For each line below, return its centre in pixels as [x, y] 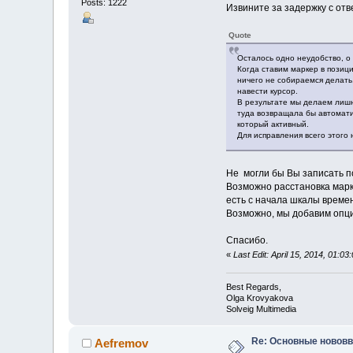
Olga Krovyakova [259, 298]
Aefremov [121, 344]
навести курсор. [267, 91]
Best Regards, [253, 287]
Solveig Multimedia [261, 309]
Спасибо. [247, 240]
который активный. [273, 124]
